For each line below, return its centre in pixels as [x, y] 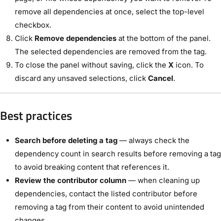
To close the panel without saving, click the [92, 65]
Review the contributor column [71, 180]
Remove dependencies [75, 38]
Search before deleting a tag [66, 140]
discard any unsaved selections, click [81, 78]
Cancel [161, 78]
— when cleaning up [163, 180]
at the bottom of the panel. [164, 38]
